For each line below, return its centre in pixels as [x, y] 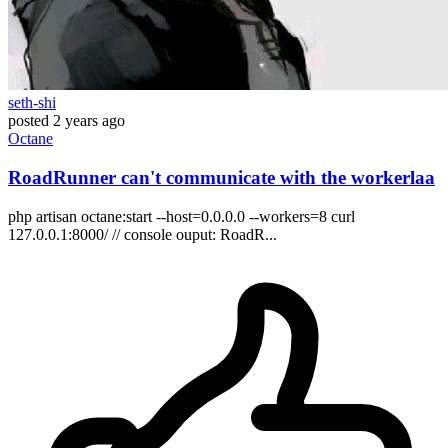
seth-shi [32, 103]
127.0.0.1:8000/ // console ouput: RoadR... [142, 234]
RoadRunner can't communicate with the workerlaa [221, 177]
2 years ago [89, 121]
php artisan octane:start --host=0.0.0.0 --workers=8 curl [181, 216]
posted [28, 121]
